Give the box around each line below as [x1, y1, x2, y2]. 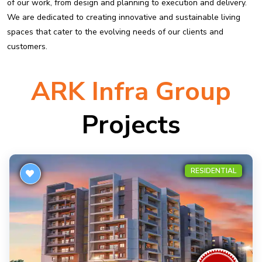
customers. [7, 41, 47, 52]
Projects [81, 108, 181, 143]
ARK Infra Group [31, 74, 231, 109]
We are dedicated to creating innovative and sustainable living [7, 12, 240, 23]
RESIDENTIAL [191, 166, 236, 175]
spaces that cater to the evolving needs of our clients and [7, 26, 223, 37]
